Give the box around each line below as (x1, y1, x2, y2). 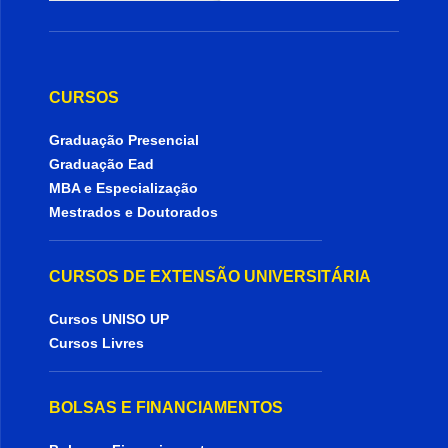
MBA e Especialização (49, 180, 199, 196)
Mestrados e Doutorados (49, 204, 219, 220)
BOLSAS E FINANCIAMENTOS (49, 399, 284, 416)
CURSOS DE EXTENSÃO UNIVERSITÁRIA (49, 268, 372, 285)
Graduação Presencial (49, 132, 200, 148)
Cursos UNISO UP (49, 311, 170, 327)
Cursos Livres (49, 335, 145, 351)
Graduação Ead (49, 156, 155, 172)
